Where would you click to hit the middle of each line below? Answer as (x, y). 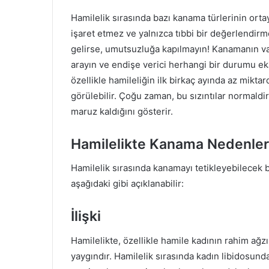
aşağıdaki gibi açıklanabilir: (127, 184)
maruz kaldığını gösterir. (122, 111)
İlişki (86, 216)
